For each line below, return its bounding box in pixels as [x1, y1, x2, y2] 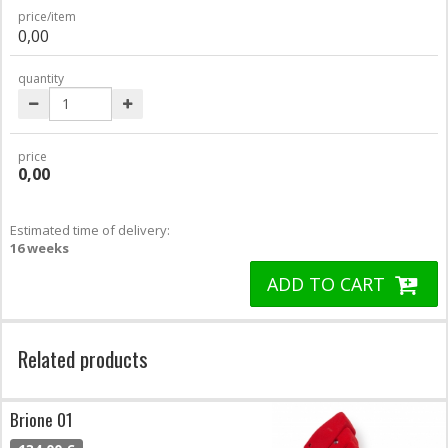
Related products [18, 342, 148, 374]
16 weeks [10, 238, 69, 257]
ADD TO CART [267, 271, 391, 296]
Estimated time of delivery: [10, 220, 170, 239]
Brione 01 [10, 405, 73, 432]
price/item [18, 7, 76, 25]
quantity [18, 69, 64, 87]
